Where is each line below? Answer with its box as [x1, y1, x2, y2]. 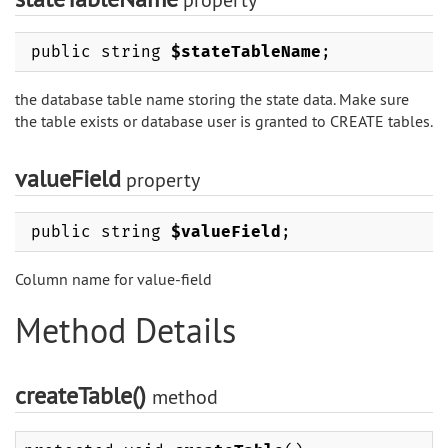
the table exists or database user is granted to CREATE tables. [15, 111, 433, 131]
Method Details [15, 309, 236, 352]
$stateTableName [171, 42, 321, 61]
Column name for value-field [15, 269, 212, 289]
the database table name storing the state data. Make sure [15, 89, 409, 109]
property [121, 167, 200, 192]
